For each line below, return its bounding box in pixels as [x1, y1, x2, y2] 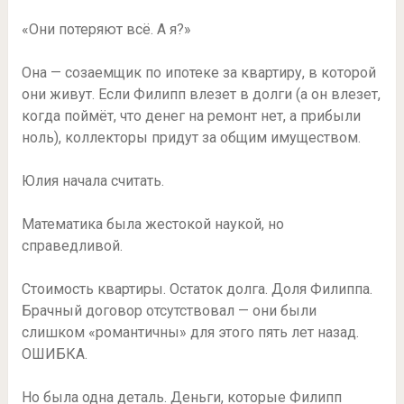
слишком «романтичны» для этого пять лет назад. [21, 324, 359, 342]
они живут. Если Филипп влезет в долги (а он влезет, [21, 86, 381, 104]
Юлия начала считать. [21, 172, 164, 190]
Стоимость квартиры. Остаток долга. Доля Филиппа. [21, 280, 372, 298]
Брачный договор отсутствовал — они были [21, 302, 317, 320]
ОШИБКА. [21, 345, 87, 363]
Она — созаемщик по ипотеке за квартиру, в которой [21, 64, 376, 82]
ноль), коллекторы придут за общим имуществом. [21, 129, 361, 147]
